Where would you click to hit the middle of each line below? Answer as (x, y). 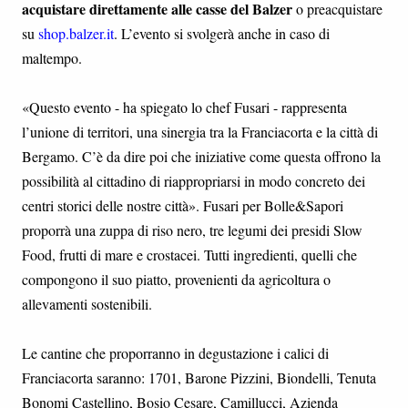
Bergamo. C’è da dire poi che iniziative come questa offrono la (201, 156)
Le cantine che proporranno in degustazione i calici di (175, 353)
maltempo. (52, 58)
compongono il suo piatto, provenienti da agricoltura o (176, 279)
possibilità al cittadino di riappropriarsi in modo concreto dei (194, 181)
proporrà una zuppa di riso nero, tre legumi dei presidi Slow (192, 230)
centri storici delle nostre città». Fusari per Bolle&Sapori (183, 205)
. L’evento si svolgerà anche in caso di (222, 33)
